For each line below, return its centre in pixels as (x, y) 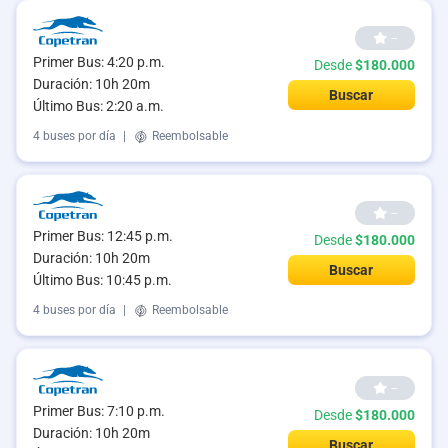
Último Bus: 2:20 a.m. (98, 105)
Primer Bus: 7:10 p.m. (99, 411)
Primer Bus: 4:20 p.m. (99, 61)
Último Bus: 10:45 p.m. (102, 280)
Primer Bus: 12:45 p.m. (103, 236)
